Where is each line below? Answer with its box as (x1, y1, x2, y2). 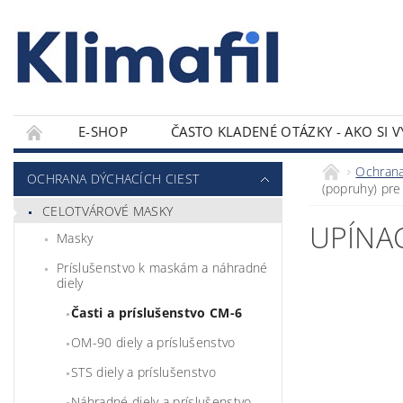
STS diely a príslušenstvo (71, 363, 216, 381)
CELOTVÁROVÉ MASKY (42, 201, 174, 219)
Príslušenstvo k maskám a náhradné (57, 258, 268, 276)
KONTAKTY (35, 155, 104, 173)
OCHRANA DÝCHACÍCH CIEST (27, 170, 200, 187)
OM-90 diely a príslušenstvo (71, 333, 236, 351)
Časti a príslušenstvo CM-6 (71, 303, 243, 321)
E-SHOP (78, 122, 128, 140)
